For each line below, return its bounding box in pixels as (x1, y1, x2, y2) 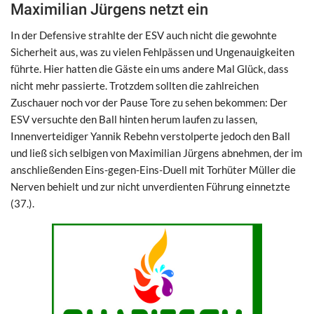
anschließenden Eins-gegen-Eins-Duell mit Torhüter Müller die (11, 163, 296, 176)
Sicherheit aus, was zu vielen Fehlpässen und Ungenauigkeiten (11, 45, 294, 58)
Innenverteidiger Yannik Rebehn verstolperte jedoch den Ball (11, 129, 290, 142)
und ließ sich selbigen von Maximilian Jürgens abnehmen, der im (11, 146, 302, 159)
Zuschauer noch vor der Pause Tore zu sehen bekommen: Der (11, 95, 287, 109)
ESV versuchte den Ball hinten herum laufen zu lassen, (11, 112, 257, 125)
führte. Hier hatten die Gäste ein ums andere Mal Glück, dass (11, 62, 289, 75)
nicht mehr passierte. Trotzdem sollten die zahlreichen (11, 78, 259, 92)
